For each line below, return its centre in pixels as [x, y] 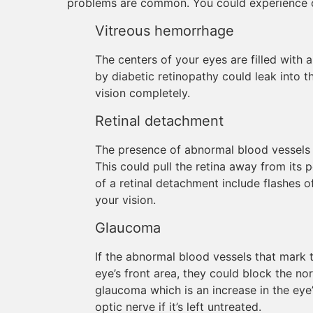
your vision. [125, 200]
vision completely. [143, 93]
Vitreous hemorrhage [165, 31]
